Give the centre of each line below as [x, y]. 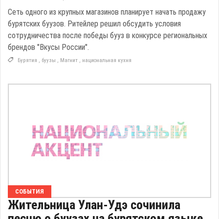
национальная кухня [107, 60]
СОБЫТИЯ [30, 191]
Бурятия [27, 60]
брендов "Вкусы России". [48, 47]
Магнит [69, 60]
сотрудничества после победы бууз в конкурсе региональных [108, 35]
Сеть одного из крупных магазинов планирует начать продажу [107, 12]
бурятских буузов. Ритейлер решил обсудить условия [94, 23]
